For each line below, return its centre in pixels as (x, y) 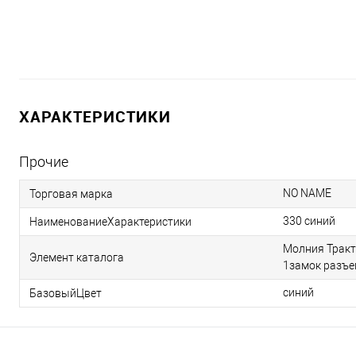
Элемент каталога (77, 257)
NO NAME (307, 193)
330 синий (309, 221)
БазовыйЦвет (66, 293)
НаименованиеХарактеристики (110, 221)
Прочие (44, 162)
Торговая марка (71, 193)
